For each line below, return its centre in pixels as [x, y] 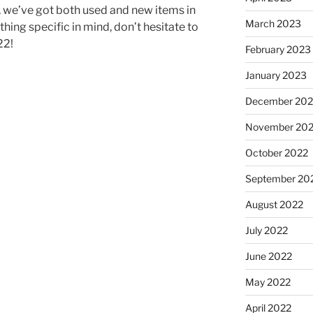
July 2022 [266, 230]
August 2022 [274, 204]
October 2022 [276, 152]
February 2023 [278, 49]
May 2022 [268, 282]
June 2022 [268, 256]
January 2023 [276, 75]
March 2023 [273, 23]
